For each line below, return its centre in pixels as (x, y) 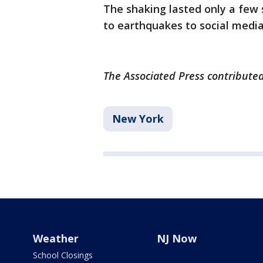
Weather (56, 239)
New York (138, 119)
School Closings (63, 255)
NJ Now (176, 239)
